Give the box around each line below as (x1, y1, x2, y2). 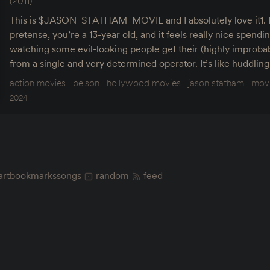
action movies (10, 76, 66, 89)
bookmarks (10, 169, 57, 182)
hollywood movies (107, 76, 181, 89)
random (96, 169, 129, 182)
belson (73, 76, 99, 89)
